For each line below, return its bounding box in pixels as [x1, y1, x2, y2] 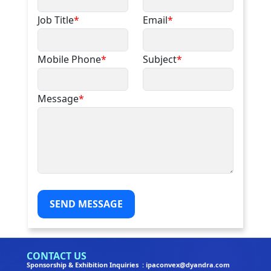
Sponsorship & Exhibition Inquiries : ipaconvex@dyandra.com [27, 260, 230, 270]
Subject [143, 53, 177, 67]
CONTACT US [27, 249, 87, 263]
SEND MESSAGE [50, 197, 123, 211]
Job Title [38, 13, 74, 27]
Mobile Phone [38, 53, 101, 67]
